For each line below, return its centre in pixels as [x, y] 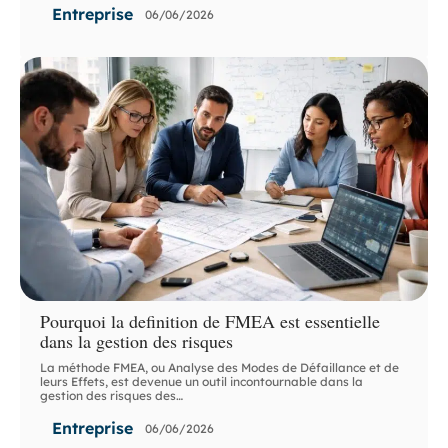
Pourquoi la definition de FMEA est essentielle [210, 321]
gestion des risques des [108, 396]
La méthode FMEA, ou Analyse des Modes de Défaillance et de [220, 368]
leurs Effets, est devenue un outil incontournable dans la [202, 382]
